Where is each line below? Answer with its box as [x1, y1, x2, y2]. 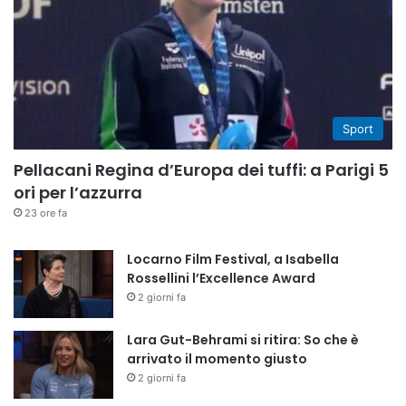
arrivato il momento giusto [127, 350, 307, 369]
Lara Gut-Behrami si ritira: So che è [127, 331, 359, 350]
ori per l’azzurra [14, 181, 142, 205]
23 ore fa [24, 207, 67, 220]
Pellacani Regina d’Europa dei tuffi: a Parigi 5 [14, 159, 389, 182]
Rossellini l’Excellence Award [127, 269, 315, 288]
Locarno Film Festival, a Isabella [127, 250, 339, 269]
